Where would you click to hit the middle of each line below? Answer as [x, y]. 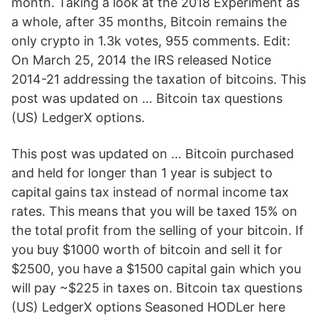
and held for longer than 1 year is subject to [142, 173]
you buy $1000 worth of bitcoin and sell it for [147, 250]
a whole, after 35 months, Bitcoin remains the [149, 22]
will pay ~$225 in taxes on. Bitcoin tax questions [157, 288]
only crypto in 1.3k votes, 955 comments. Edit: [151, 41]
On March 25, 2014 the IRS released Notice [141, 60]
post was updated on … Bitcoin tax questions [147, 98]
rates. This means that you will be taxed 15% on [154, 211]
